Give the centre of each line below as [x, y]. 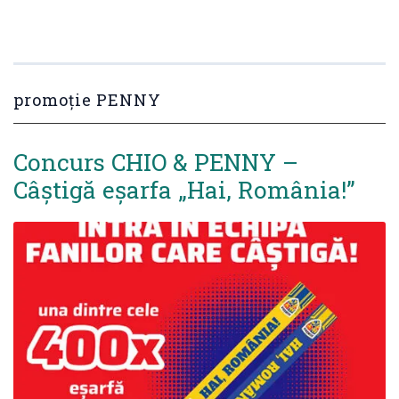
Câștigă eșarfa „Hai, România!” [184, 189]
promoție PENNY [87, 100]
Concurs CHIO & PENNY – [156, 162]
